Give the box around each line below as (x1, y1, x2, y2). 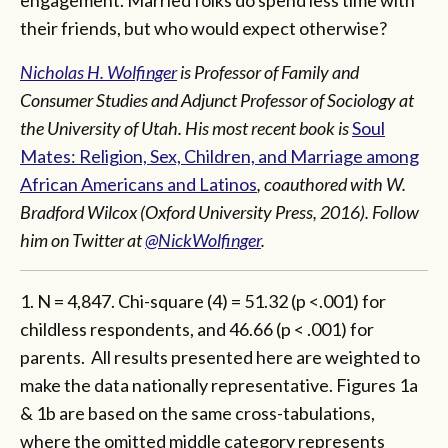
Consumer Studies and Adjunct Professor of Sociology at (20, 89, 414, 112)
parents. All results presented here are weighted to (20, 346, 420, 369)
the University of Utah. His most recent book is (20, 117, 349, 140)
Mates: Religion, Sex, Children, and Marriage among (20, 145, 419, 168)
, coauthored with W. (257, 173, 406, 196)
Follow (372, 201, 419, 224)
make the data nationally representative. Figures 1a (20, 374, 418, 397)
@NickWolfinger (145, 229, 261, 252)
